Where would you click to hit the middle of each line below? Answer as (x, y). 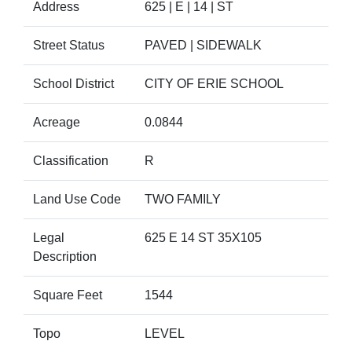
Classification (71, 161)
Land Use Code (77, 199)
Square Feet (68, 295)
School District (73, 84)
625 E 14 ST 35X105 (203, 238)
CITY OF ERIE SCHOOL (214, 84)
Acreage (57, 122)
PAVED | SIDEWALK (203, 45)
